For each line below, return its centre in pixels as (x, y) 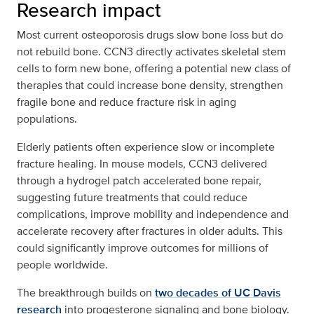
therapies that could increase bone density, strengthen (150, 85)
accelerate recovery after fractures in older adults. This (150, 231)
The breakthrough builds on (86, 292)
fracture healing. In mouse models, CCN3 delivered (142, 163)
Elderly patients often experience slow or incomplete (146, 146)
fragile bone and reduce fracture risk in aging (127, 102)
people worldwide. (62, 264)
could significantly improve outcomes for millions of (143, 247)
